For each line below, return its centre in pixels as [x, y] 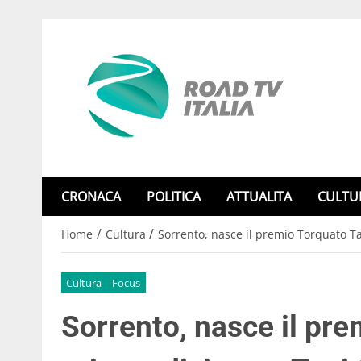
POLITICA [174, 197]
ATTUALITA [259, 197]
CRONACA [91, 197]
